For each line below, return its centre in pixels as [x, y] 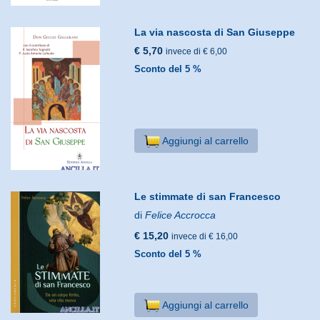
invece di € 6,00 [197, 51]
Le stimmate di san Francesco [208, 196]
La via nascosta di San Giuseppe [215, 32]
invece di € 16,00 [205, 236]
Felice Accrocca [181, 215]
